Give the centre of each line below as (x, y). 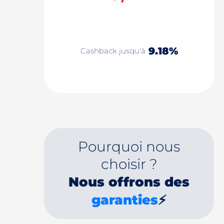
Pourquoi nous (129, 146)
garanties (125, 200)
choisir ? (129, 164)
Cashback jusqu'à (114, 51)
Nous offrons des (129, 182)
